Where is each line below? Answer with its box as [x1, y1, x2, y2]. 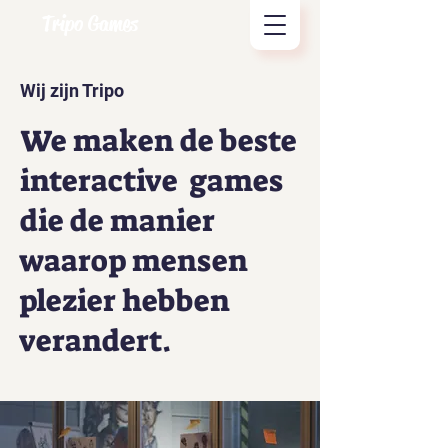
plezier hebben [20, 281, 230, 321]
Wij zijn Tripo [20, 80, 124, 101]
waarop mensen [20, 241, 248, 281]
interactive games [20, 161, 283, 201]
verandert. [20, 321, 171, 361]
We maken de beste [20, 121, 297, 161]
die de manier [20, 201, 215, 241]
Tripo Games [42, 10, 138, 38]
